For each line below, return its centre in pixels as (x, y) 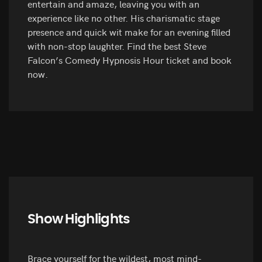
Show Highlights (79, 220)
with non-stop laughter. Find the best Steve (117, 46)
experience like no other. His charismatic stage (124, 18)
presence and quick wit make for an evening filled (129, 32)
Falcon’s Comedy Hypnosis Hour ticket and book (130, 60)
